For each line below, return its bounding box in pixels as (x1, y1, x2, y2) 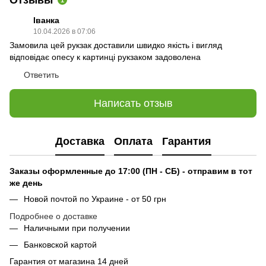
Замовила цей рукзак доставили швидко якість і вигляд (9, 40, 222, 50)
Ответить (24, 70, 59, 80)
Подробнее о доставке (9, 211, 97, 221)
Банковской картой (24, 239, 97, 249)
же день (9, 178, 43, 188)
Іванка (33, 15, 59, 26)
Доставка (55, 135, 104, 147)
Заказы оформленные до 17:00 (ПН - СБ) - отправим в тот (9, 166, 252, 176)
